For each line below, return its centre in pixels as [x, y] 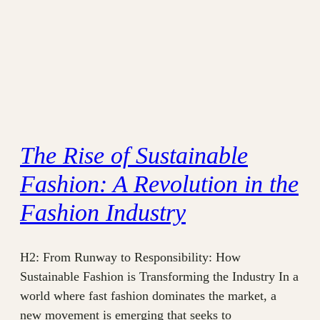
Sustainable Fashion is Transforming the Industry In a [159, 276]
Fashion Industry [103, 213]
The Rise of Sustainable [134, 156]
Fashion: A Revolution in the [159, 184]
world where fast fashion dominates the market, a [148, 295]
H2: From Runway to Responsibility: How [130, 257]
